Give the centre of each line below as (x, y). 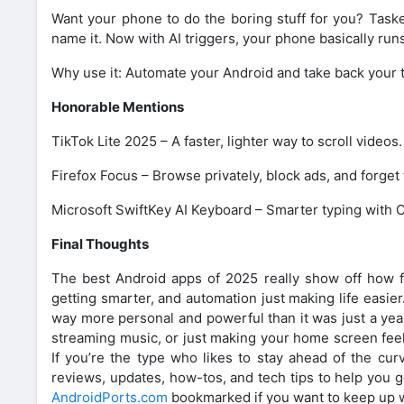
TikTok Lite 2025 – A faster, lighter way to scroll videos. (227, 141)
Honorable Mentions (118, 106)
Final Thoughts (100, 243)
